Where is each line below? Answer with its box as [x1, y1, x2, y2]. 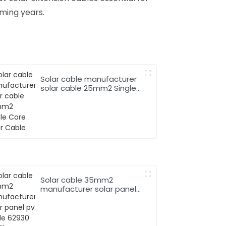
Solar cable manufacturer [40, 73, 137, 84]
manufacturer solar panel [40, 183, 137, 194]
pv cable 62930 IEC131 [40, 192, 120, 203]
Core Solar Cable [40, 91, 105, 102]
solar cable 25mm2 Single [40, 82, 137, 93]
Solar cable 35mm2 [40, 174, 114, 185]
